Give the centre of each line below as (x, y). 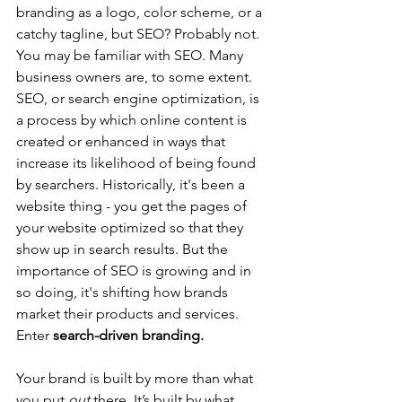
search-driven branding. (128, 335)
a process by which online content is (133, 120)
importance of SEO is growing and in (135, 271)
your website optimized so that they (131, 227)
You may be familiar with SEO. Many (131, 55)
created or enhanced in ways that (122, 141)
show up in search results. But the (124, 249)
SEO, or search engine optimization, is (140, 98)
